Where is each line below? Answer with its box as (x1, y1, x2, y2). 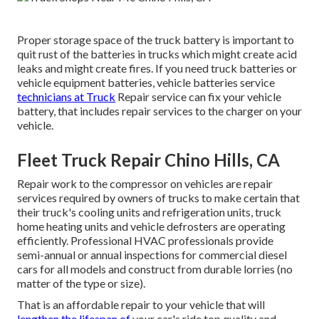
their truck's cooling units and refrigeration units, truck (17, 205, 281, 219)
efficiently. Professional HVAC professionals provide (17, 234, 273, 248)
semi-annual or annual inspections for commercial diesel (17, 248, 287, 262)
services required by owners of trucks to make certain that (17, 191, 300, 205)
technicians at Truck (17, 90, 115, 104)
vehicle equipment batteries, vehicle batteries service (17, 75, 275, 90)
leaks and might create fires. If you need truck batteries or (17, 61, 297, 75)
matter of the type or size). (17, 276, 145, 291)
